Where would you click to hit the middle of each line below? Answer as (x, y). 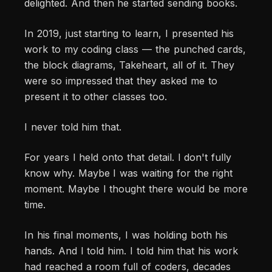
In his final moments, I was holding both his (126, 235)
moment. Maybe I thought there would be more (136, 189)
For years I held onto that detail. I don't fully (128, 158)
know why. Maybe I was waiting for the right (129, 173)
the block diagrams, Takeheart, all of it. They (129, 65)
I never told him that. (73, 127)
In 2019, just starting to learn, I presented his (129, 34)
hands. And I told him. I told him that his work (131, 251)
